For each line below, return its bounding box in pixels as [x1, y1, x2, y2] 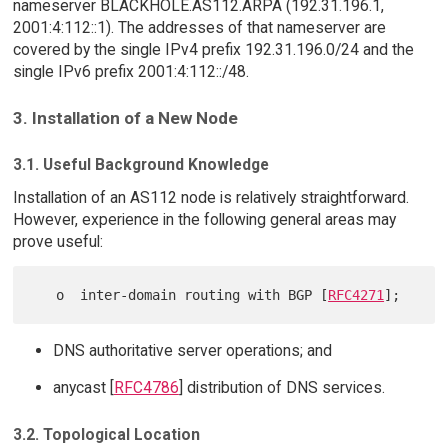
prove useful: [12, 231, 103, 251]
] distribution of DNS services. [178, 378, 385, 398]
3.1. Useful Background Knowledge [12, 154, 269, 174]
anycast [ [52, 378, 114, 398]
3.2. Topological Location [12, 424, 200, 444]
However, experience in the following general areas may [12, 209, 396, 229]
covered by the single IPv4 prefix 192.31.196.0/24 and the [12, 39, 414, 59]
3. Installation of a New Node [12, 108, 238, 129]
